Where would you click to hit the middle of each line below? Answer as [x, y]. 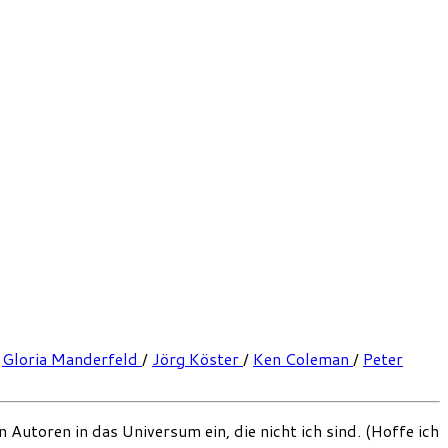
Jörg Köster [197, 359]
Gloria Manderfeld [72, 359]
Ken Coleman [303, 359]
